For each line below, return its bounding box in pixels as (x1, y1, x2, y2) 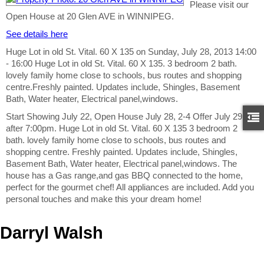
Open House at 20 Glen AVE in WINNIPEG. (6, 12, 174, 22)
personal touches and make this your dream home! (6, 194, 202, 204)
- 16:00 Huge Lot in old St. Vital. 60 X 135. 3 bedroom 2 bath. (6, 59, 237, 69)
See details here (6, 29, 68, 39)
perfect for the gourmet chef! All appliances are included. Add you (6, 183, 254, 193)
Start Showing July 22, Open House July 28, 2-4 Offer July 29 (6, 112, 242, 122)
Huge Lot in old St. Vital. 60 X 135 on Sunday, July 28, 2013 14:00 (6, 47, 256, 57)
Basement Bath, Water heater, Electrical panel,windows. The (6, 159, 237, 169)
